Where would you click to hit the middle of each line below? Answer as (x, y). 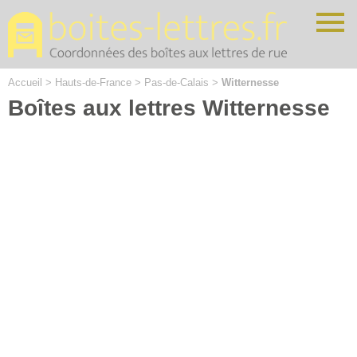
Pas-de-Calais (177, 82)
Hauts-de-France (93, 82)
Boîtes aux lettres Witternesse (169, 108)
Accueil (25, 82)
